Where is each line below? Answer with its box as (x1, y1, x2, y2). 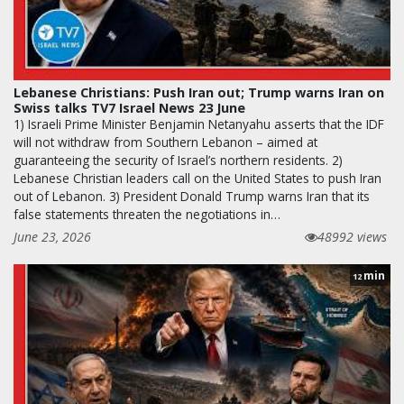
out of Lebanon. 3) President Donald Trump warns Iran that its (14, 187, 370, 205)
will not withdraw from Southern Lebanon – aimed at (14, 133, 317, 151)
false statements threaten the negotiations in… (14, 205, 280, 223)
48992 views (317, 227, 387, 245)
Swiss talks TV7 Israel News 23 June (14, 98, 245, 116)
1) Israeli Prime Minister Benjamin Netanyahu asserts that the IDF (14, 115, 384, 133)
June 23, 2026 (14, 227, 91, 245)
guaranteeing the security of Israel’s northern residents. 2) (14, 151, 343, 169)
